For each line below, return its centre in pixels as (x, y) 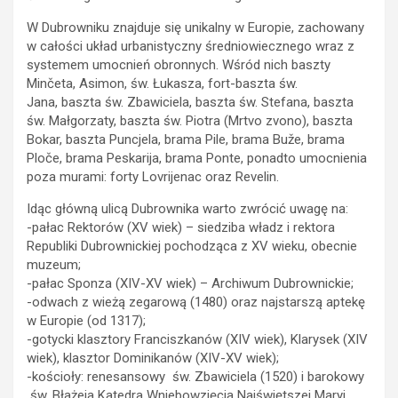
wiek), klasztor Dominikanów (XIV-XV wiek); (153, 358)
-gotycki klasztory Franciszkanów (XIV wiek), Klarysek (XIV (197, 339)
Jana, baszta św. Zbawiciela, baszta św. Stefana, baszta (190, 102)
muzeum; (54, 265)
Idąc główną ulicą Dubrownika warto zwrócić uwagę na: (187, 209)
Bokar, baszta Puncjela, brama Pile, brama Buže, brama (186, 139)
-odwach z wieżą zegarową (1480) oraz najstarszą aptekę (196, 302)
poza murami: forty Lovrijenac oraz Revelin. (153, 177)
